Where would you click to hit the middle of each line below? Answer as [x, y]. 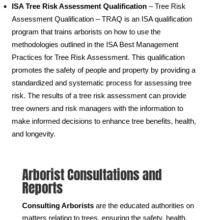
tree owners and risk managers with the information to [97, 109]
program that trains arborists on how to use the [86, 32]
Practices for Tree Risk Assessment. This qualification [98, 57]
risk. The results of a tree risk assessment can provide [99, 96]
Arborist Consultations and [92, 175]
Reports [42, 188]
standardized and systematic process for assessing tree [101, 83]
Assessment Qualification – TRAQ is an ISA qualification [102, 19]
